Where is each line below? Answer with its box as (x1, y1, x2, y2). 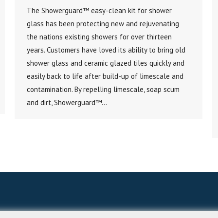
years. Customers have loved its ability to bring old (27, 45, 185, 55)
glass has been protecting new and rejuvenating (27, 19, 179, 29)
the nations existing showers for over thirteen (27, 32, 172, 42)
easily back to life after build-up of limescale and (27, 72, 183, 81)
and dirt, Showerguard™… (27, 98, 107, 108)
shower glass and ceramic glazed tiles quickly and (27, 58, 184, 68)
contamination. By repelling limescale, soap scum (27, 85, 180, 94)
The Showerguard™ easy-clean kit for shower (27, 6, 172, 16)
